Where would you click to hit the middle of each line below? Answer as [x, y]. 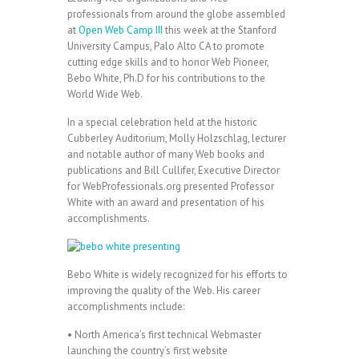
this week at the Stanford [220, 30]
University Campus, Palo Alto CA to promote [166, 46]
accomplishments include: [126, 307]
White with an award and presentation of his [166, 202]
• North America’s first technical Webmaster [164, 335]
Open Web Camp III [121, 30]
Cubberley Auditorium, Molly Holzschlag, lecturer [177, 138]
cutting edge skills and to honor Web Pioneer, [168, 62]
